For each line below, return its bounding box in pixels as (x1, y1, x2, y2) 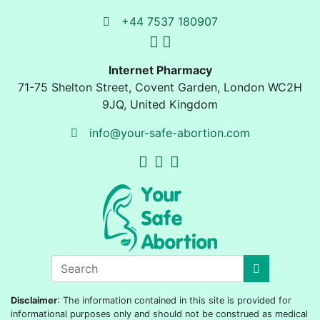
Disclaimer (11, 295, 57, 306)
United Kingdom (130, 97, 218, 112)
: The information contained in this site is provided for (57, 295, 291, 306)
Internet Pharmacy (108, 63, 212, 78)
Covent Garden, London (135, 80, 264, 95)
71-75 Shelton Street (18, 80, 129, 95)
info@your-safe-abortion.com (89, 126, 250, 141)
